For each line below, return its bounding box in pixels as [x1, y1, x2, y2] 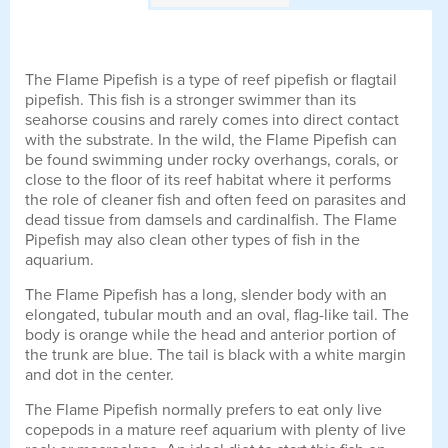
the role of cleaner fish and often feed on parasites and [25, 189, 406, 210]
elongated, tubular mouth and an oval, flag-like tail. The [25, 304, 409, 325]
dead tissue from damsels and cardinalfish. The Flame [25, 209, 397, 230]
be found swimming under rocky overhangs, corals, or [25, 149, 398, 170]
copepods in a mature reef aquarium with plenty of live [25, 419, 406, 440]
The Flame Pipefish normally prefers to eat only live [25, 399, 382, 420]
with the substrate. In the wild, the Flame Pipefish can [25, 129, 397, 150]
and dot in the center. [25, 364, 178, 385]
